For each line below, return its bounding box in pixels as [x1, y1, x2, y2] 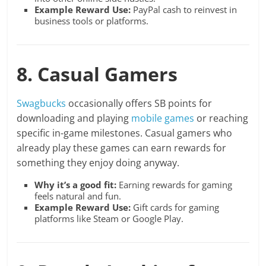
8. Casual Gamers [17, 61, 178, 87]
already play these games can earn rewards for [17, 141, 227, 155]
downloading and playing [17, 112, 132, 125]
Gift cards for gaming [131, 201, 220, 214]
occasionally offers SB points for [66, 97, 213, 110]
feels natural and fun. [34, 190, 122, 202]
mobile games [131, 112, 195, 125]
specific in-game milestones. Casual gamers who [17, 126, 233, 140]
